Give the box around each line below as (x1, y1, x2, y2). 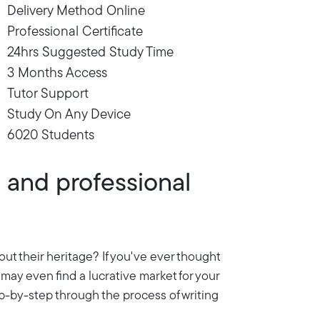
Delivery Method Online (7, 4, 145, 19)
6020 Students (7, 129, 94, 143)
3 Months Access (7, 66, 107, 81)
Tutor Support (7, 87, 89, 101)
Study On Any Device (7, 108, 131, 122)
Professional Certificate (7, 25, 143, 39)
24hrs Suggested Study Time (7, 46, 174, 60)
